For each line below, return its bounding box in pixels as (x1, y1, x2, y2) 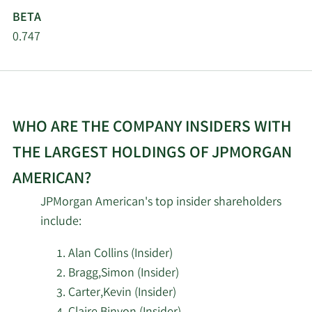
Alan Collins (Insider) (68, 245, 173, 264)
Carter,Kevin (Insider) (68, 284, 176, 303)
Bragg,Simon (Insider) (68, 265, 179, 283)
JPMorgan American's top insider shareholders (40, 194, 281, 212)
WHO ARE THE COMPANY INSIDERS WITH (13, 116, 291, 141)
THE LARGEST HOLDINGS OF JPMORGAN (13, 142, 292, 166)
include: (40, 213, 81, 232)
